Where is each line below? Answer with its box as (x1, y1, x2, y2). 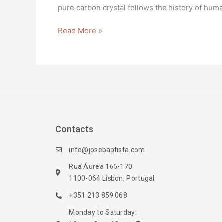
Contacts (55, 124, 93, 135)
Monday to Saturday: (69, 208, 137, 217)
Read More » (58, 26, 102, 35)
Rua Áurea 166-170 (69, 163, 133, 171)
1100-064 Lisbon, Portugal (69, 174, 155, 183)
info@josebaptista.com (69, 146, 145, 154)
